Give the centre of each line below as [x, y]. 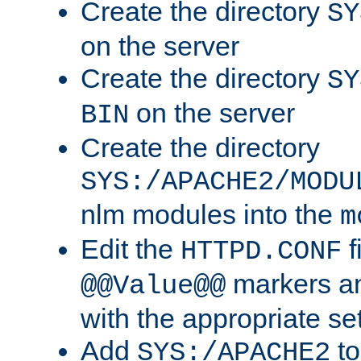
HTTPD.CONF [261, 252]
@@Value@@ [153, 286]
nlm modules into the [210, 215]
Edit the [131, 249]
